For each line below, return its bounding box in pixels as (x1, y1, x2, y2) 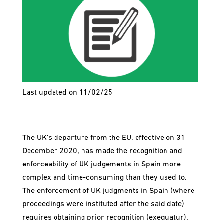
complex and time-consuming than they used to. (22, 174, 187, 182)
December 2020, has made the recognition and (22, 147, 182, 156)
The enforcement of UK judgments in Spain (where (22, 187, 194, 195)
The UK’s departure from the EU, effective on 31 (22, 134, 185, 142)
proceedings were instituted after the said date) (22, 200, 184, 209)
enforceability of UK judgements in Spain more (22, 161, 181, 169)
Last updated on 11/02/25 (22, 89, 112, 97)
